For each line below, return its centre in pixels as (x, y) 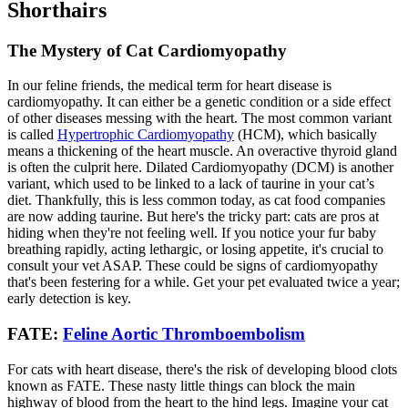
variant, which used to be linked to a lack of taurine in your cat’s (191, 184)
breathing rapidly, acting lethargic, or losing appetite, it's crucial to (195, 250)
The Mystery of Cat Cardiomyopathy (147, 50)
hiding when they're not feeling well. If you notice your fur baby (192, 233)
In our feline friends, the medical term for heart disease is (169, 86)
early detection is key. (69, 299)
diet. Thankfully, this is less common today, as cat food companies (196, 200)
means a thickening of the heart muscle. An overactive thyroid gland (202, 151)
